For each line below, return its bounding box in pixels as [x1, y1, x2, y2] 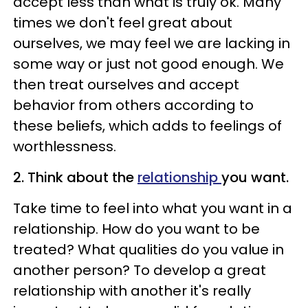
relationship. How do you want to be [13, 219, 260, 239]
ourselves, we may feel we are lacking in [13, 33, 290, 53]
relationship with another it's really [13, 280, 251, 300]
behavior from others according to [13, 95, 254, 115]
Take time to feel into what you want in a [13, 198, 292, 218]
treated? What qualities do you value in [13, 239, 284, 259]
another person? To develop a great [13, 260, 266, 280]
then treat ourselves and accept [13, 74, 239, 94]
